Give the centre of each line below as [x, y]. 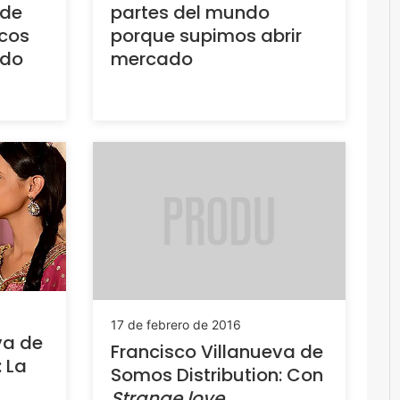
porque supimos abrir [206, 35]
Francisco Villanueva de [217, 351]
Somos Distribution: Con [217, 375]
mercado [151, 58]
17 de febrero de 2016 [175, 324]
